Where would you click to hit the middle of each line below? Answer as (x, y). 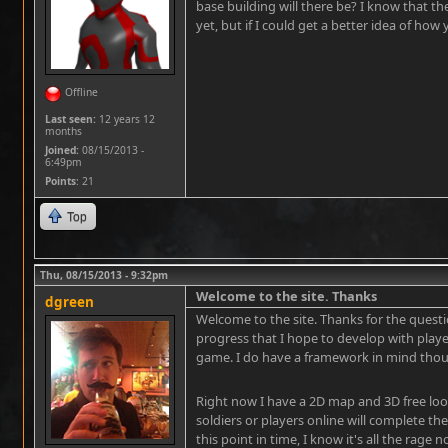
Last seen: (70, 119)
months (63, 131)
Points (60, 181)
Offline (81, 92)
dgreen (69, 302)
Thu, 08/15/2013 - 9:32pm (104, 275)
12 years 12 (125, 119)
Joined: (62, 150)
